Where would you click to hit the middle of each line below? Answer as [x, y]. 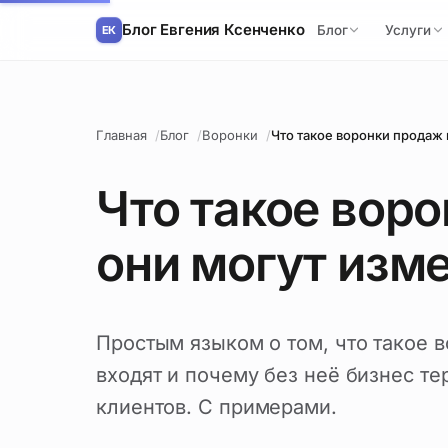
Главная [121, 135]
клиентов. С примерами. [216, 407]
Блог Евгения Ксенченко [213, 29]
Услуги [408, 29]
